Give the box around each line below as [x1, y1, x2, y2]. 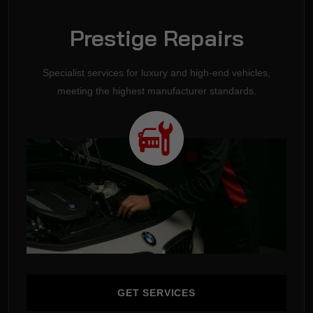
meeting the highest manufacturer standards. [57, 85, 256, 97]
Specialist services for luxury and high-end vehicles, [43, 67, 270, 79]
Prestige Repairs [69, 24, 244, 52]
